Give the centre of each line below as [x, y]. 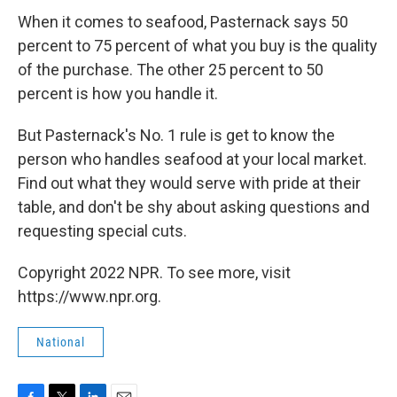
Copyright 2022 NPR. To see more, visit [154, 272]
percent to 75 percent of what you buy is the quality [198, 46]
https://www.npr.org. [90, 296]
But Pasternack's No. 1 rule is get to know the [176, 135]
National [61, 342]
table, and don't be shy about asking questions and [194, 207]
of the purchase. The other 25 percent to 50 [171, 70]
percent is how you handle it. [118, 93]
